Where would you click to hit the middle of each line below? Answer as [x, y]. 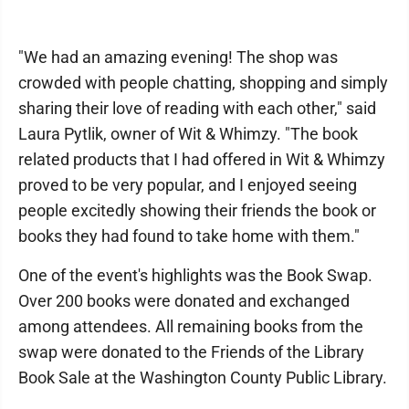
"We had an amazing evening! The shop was [178, 57]
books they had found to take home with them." [189, 236]
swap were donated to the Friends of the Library [191, 352]
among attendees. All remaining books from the [191, 326]
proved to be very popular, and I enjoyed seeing [188, 185]
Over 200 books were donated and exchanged [184, 301]
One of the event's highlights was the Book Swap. [195, 275]
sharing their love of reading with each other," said [197, 108]
